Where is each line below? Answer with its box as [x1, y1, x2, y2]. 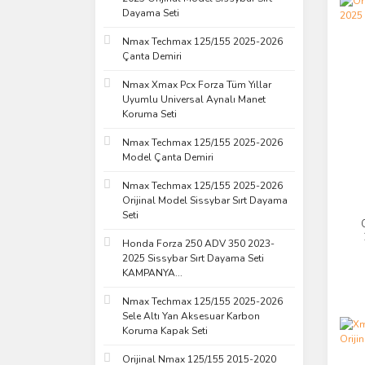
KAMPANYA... [122, 266, 182, 279]
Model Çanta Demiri [122, 151, 213, 164]
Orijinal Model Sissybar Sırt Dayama [122, 194, 288, 207]
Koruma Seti [122, 108, 177, 121]
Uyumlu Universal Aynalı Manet [122, 93, 266, 106]
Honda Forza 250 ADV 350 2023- [122, 237, 275, 250]
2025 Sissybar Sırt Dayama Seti [122, 252, 264, 265]
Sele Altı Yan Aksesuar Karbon [122, 310, 260, 323]
